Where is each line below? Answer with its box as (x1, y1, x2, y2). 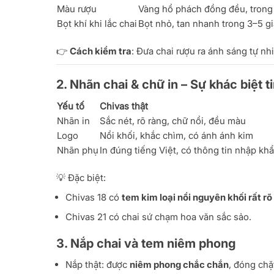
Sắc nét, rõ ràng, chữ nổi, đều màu (100, 115, 246, 127)
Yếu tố (57, 100, 84, 113)
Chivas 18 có (65, 191, 122, 204)
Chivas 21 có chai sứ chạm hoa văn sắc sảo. (65, 211, 251, 223)
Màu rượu (57, 3, 97, 15)
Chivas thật (100, 100, 148, 113)
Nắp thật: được (65, 259, 130, 271)
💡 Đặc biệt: (56, 172, 106, 184)
